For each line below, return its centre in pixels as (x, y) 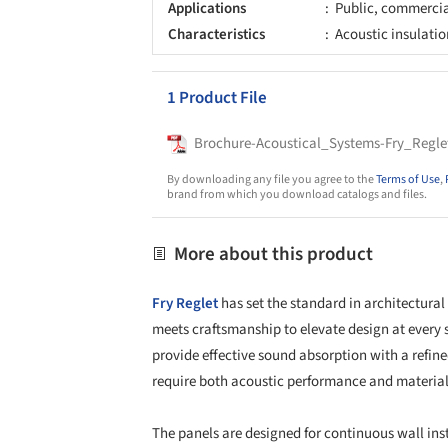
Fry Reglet (185, 303)
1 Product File (217, 97)
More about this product (271, 254)
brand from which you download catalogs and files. (297, 194)
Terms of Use (408, 179)
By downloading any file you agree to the (271, 179)
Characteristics (216, 34)
